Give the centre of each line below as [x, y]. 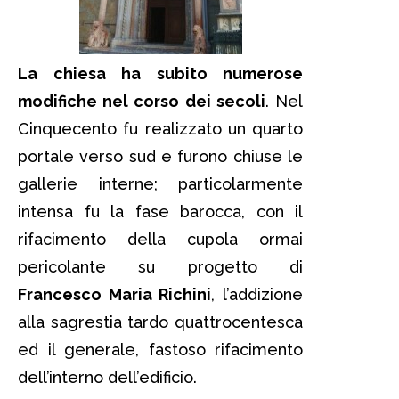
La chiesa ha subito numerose [160, 74]
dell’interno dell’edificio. [107, 378]
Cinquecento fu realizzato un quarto [160, 129]
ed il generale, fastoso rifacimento [160, 350]
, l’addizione [257, 295]
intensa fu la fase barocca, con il [160, 212]
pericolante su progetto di [160, 267]
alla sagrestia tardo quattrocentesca [160, 322]
